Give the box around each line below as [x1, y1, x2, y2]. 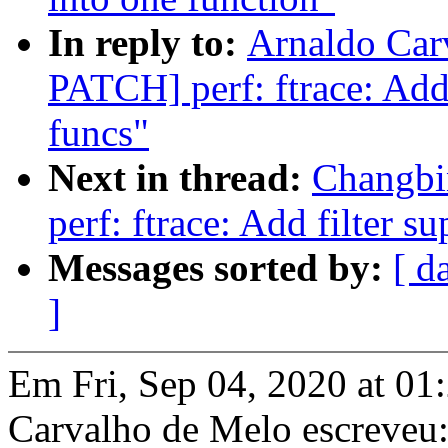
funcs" [48, 111, 149, 155]
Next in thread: [48, 156, 312, 200]
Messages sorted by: [48, 246, 393, 290]
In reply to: [48, 21, 247, 65]
